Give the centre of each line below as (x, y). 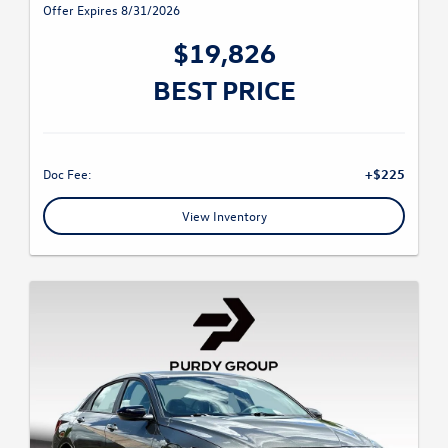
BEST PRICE (224, 89)
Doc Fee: (67, 173)
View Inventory (224, 215)
